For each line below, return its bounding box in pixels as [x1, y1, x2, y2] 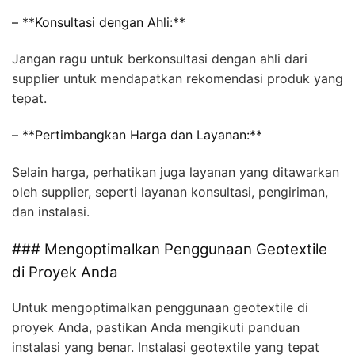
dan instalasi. [12, 203, 90, 219]
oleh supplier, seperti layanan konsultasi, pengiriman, [12, 183, 328, 200]
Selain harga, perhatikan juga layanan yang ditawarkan [12, 163, 339, 180]
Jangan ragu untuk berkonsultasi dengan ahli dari [12, 50, 307, 67]
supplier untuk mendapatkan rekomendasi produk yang [12, 70, 343, 86]
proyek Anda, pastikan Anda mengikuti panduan [12, 319, 300, 336]
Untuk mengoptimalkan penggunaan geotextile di [12, 300, 308, 316]
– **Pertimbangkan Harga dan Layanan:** [12, 127, 262, 143]
